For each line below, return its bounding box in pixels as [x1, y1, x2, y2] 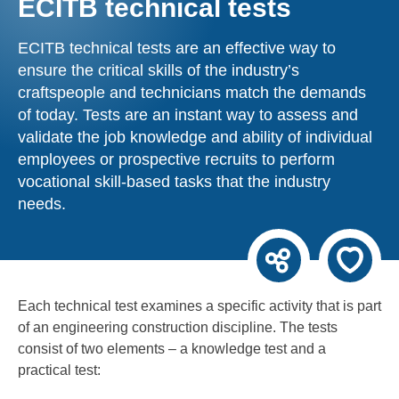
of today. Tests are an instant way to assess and [18, 106, 358, 125]
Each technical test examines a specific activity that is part [18, 298, 381, 314]
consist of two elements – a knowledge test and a [18, 341, 326, 357]
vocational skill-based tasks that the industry [18, 173, 330, 191]
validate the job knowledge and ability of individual [18, 128, 372, 147]
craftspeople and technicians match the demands [18, 84, 366, 102]
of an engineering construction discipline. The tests [18, 320, 338, 336]
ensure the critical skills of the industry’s [18, 61, 299, 80]
